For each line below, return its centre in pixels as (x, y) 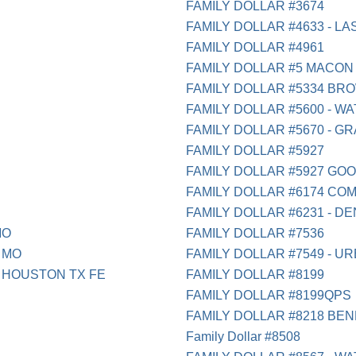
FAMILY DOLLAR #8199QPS (269, 296)
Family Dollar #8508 (244, 337)
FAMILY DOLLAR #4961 (255, 48)
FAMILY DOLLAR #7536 (255, 234)
